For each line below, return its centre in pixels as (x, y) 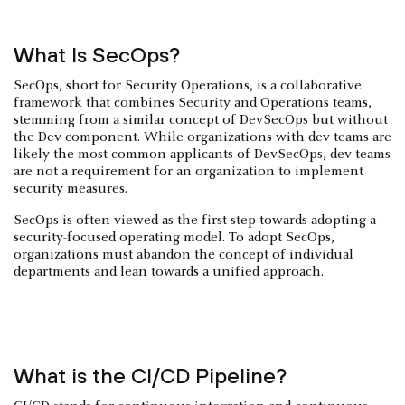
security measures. (71, 188)
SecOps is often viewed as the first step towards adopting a (195, 220)
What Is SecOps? (97, 54)
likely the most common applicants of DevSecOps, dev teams (202, 154)
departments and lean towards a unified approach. (169, 272)
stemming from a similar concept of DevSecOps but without (201, 120)
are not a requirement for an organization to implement (188, 171)
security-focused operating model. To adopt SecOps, (174, 237)
